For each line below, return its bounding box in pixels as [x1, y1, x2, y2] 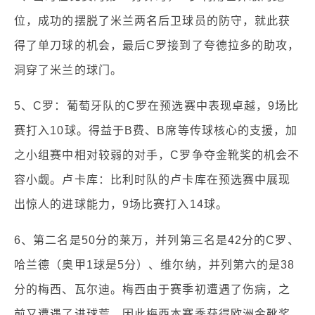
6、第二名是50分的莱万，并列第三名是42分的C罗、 [14, 233, 300, 246]
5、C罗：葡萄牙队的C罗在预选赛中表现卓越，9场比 [14, 99, 300, 112]
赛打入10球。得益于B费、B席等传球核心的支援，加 [14, 124, 298, 136]
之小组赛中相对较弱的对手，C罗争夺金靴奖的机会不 [14, 148, 300, 161]
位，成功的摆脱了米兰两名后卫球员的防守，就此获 [14, 14, 291, 27]
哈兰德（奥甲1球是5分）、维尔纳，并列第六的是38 [14, 258, 295, 271]
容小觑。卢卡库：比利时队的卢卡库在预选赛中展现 [14, 173, 291, 186]
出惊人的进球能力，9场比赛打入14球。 [14, 198, 228, 210]
